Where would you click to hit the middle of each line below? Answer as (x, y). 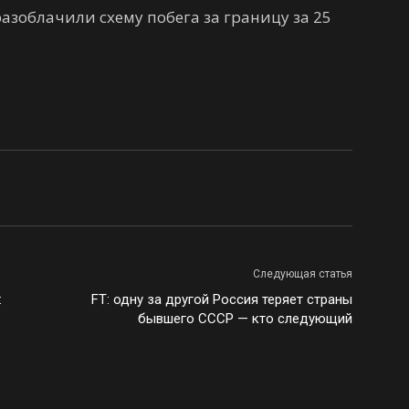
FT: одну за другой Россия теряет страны (222, 299)
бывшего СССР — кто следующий (245, 319)
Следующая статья (303, 274)
